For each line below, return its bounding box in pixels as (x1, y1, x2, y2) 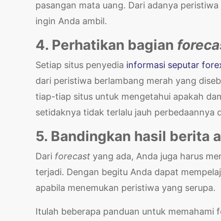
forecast (55, 150, 93, 161)
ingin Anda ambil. (36, 15, 107, 26)
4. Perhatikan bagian (36, 36, 177, 53)
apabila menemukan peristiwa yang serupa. (36, 182, 216, 193)
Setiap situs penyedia (36, 59, 126, 70)
